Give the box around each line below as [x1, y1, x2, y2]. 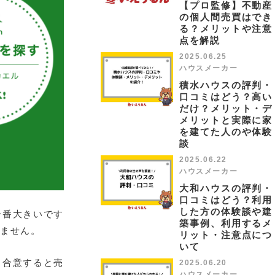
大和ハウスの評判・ [179, 183, 273, 193]
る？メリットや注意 [179, 23, 273, 34]
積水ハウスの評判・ [179, 80, 273, 90]
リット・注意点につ [179, 230, 273, 240]
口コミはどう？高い [179, 91, 273, 102]
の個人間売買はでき [179, 12, 273, 22]
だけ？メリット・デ [179, 103, 273, 114]
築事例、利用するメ [179, 218, 273, 228]
